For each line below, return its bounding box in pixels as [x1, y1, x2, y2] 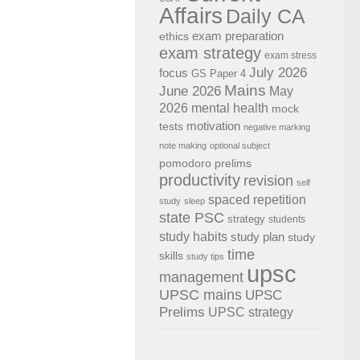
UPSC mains [159, 286, 242, 303]
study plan [231, 230, 284, 243]
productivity [159, 171, 240, 189]
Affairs [159, 3, 223, 28]
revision [243, 172, 293, 189]
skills [159, 249, 183, 262]
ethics [159, 30, 189, 43]
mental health [191, 101, 268, 115]
